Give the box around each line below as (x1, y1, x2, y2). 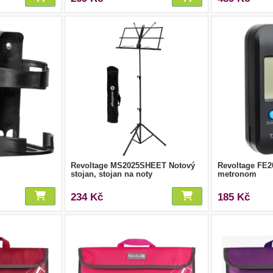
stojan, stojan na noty (70, 169, 152, 179)
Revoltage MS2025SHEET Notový (70, 160, 195, 170)
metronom (218, 169, 257, 179)
